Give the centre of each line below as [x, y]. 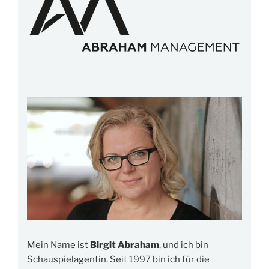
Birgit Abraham [125, 245]
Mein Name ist [59, 245]
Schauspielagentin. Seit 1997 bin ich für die [118, 259]
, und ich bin [184, 245]
